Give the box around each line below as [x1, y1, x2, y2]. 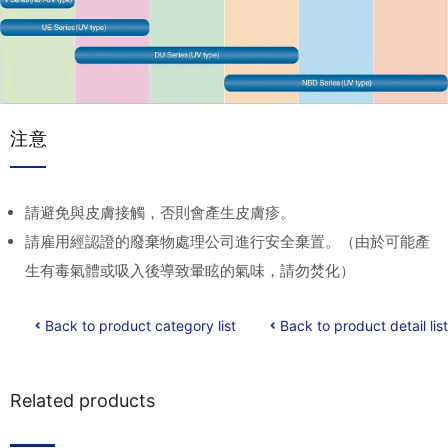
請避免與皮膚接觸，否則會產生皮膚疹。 [24, 202, 295, 222]
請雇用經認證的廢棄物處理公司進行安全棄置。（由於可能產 [24, 231, 430, 251]
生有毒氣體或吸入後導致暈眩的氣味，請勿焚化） [24, 260, 355, 280]
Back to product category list [45, 316, 236, 334]
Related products [10, 389, 155, 411]
